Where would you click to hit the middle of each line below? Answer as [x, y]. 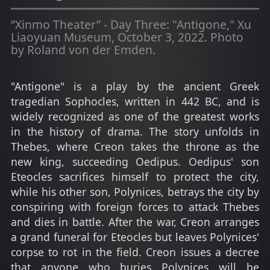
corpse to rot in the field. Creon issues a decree [135, 252]
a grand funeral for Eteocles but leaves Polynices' [135, 237]
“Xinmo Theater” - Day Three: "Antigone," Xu [131, 24]
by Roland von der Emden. [83, 49]
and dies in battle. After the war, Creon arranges [135, 222]
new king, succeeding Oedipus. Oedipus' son [135, 162]
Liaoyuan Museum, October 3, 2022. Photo [127, 37]
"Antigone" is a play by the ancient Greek [135, 86]
